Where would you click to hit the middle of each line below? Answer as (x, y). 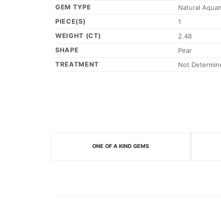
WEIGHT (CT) (78, 36)
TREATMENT (77, 64)
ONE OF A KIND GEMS (121, 147)
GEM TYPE (73, 7)
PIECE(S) (71, 21)
